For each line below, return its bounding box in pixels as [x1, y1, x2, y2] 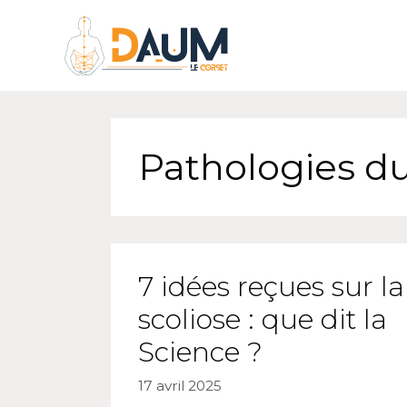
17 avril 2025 [138, 376, 222, 394]
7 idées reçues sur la [138, 270, 404, 303]
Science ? [138, 335, 263, 369]
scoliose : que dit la [138, 303, 387, 336]
